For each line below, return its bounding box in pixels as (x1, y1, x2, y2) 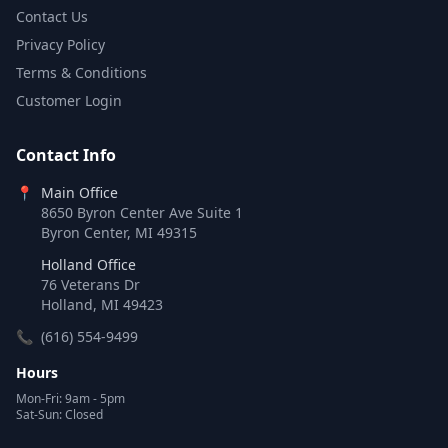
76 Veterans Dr (41, 275, 140, 295)
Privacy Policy (16, 35, 105, 55)
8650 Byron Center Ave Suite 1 (41, 203, 243, 223)
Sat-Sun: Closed (16, 406, 103, 424)
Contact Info (16, 144, 116, 167)
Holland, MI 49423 (41, 295, 163, 315)
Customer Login (16, 91, 122, 111)
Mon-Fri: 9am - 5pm (16, 390, 125, 408)
